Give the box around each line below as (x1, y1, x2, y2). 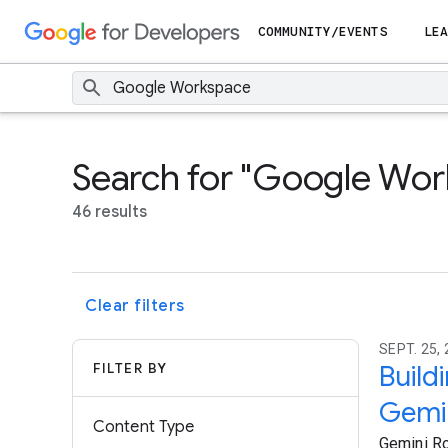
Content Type (93, 417, 195, 437)
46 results (72, 202, 147, 222)
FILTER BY (93, 359, 168, 377)
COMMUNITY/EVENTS (258, 23, 388, 40)
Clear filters (85, 296, 185, 316)
